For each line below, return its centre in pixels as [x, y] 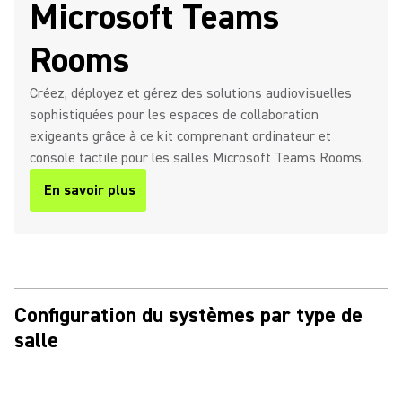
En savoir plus [90, 190]
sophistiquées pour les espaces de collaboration [174, 115]
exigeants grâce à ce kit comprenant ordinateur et [180, 136]
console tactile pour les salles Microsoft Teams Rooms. [197, 158]
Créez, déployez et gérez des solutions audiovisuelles [191, 93]
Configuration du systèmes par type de [188, 315]
